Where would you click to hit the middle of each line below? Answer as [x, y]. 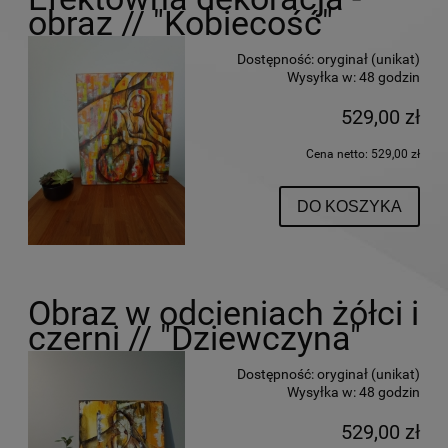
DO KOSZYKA [349, 205]
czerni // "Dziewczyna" [194, 338]
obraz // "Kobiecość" [180, 23]
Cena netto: [338, 153]
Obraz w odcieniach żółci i [223, 313]
